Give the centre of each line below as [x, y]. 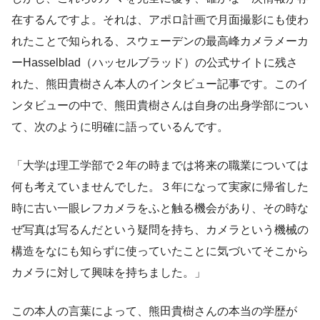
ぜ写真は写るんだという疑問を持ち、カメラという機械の [160, 229]
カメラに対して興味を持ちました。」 [109, 272]
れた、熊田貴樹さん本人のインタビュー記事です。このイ [160, 84]
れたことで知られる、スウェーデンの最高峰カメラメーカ [160, 41]
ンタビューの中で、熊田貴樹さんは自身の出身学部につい [160, 105]
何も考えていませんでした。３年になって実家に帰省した [160, 186]
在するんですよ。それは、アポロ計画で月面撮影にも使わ [160, 19]
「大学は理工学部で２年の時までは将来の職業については [160, 165]
